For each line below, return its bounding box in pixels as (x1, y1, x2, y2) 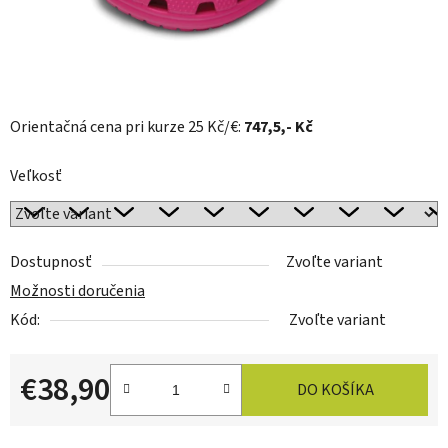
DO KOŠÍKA (296, 379, 374, 402)
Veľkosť (10, 165, 62, 188)
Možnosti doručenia (10, 280, 145, 303)
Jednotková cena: (19, 410, 137, 433)
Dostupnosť (10, 251, 92, 274)
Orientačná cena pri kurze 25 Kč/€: (10, 116, 244, 139)
